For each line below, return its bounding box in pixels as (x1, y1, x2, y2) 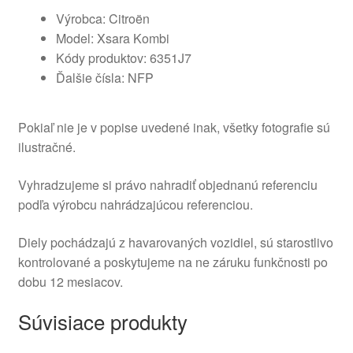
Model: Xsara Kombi (55, 28, 169, 47)
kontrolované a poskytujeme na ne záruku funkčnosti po (17, 252, 328, 271)
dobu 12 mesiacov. (17, 272, 123, 291)
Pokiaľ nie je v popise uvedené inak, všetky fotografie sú (17, 118, 330, 137)
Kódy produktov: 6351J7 (55, 48, 191, 67)
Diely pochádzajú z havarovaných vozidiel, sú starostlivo (17, 232, 333, 251)
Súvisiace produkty (17, 307, 188, 336)
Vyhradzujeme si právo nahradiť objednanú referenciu (17, 175, 318, 194)
